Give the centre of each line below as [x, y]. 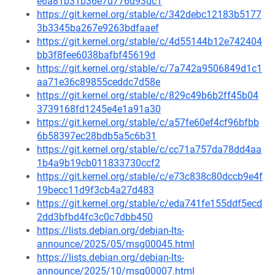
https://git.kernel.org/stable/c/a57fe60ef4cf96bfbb [148, 122]
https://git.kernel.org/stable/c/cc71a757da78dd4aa [149, 149]
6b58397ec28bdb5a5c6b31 [97, 136]
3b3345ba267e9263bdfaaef [98, 28]
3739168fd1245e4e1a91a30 [99, 109]
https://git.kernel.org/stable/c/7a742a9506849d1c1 [149, 68]
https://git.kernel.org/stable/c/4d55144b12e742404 [149, 41]
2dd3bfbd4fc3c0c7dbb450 [95, 217]
